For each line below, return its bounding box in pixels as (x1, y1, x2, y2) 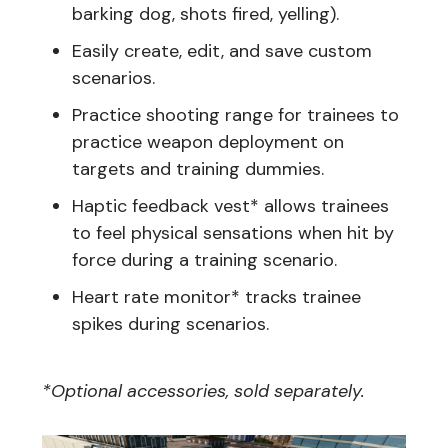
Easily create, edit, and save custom (72, 38, 372, 63)
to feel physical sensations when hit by (72, 220, 394, 245)
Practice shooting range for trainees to (72, 102, 399, 127)
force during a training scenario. (72, 247, 337, 272)
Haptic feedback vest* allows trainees (72, 193, 389, 218)
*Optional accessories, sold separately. (42, 378, 365, 403)
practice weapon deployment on (72, 129, 344, 154)
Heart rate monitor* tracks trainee (72, 284, 361, 309)
